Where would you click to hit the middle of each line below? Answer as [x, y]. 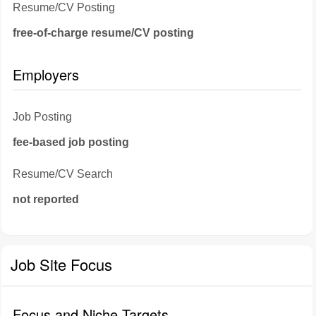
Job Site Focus [61, 264]
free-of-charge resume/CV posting [103, 33]
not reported [46, 199]
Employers [46, 74]
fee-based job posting [71, 142]
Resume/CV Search [63, 174]
